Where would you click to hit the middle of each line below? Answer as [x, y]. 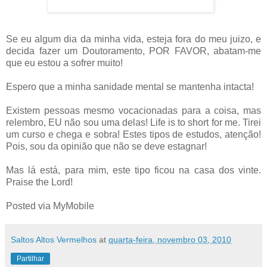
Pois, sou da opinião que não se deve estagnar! [106, 146]
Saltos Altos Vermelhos [54, 239]
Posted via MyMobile [50, 206]
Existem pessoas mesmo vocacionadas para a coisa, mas [133, 110]
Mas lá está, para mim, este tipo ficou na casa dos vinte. [133, 170]
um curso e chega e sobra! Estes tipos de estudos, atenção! [133, 134]
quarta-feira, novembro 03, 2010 [170, 239]
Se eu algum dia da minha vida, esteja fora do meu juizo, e [133, 39]
